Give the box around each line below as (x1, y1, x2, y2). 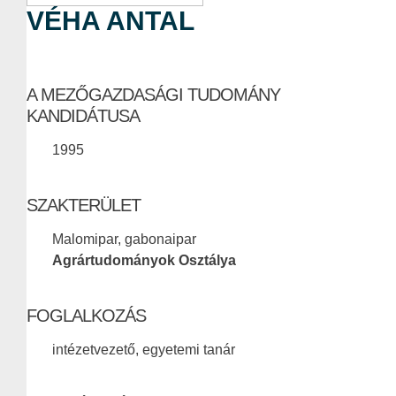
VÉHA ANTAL (27, 6, 194, 36)
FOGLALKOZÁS (27, 306, 146, 326)
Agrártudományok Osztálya (52, 253, 236, 269)
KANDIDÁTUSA (27, 106, 140, 126)
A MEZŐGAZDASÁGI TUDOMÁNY (27, 85, 280, 105)
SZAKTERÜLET (27, 195, 141, 216)
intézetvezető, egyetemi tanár (52, 342, 235, 358)
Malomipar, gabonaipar (52, 232, 196, 247)
